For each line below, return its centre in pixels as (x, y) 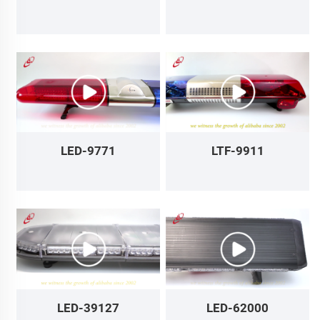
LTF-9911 (237, 151)
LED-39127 (89, 308)
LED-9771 (89, 151)
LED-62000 (238, 308)
